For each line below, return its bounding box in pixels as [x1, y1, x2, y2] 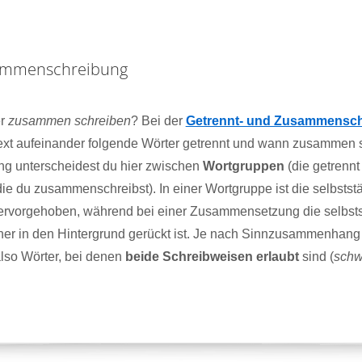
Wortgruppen [202, 159, 284, 174]
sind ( [298, 250, 334, 264]
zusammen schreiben [7, 114, 131, 128]
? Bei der [130, 114, 186, 128]
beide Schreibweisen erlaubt [124, 250, 299, 264]
